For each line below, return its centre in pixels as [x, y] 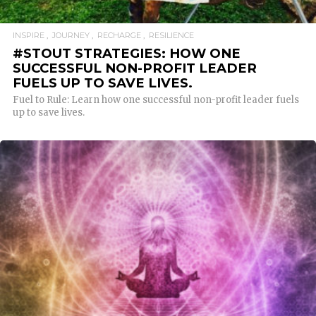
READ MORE [158, 251]
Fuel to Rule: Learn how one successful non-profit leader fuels [156, 100]
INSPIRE [29, 35]
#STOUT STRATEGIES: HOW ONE [127, 53]
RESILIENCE [171, 35]
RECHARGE [119, 35]
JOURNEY [71, 35]
